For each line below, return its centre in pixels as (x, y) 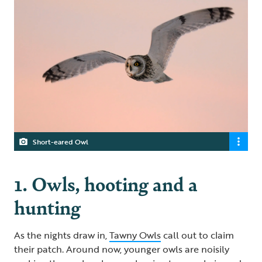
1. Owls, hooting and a (106, 184)
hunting (49, 207)
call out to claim (197, 235)
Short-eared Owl (61, 142)
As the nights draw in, (62, 235)
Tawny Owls (135, 235)
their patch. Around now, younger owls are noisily (122, 249)
